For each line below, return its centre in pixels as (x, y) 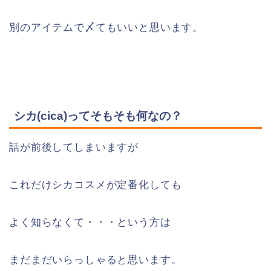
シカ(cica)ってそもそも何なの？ (98, 116)
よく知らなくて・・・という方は (90, 222)
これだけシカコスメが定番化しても (96, 184)
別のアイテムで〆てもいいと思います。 (106, 28)
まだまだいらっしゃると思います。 (96, 260)
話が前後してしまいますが (74, 147)
